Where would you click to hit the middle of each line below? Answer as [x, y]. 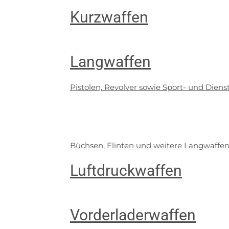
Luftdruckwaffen [126, 170]
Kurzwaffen [109, 17]
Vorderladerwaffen [133, 215]
